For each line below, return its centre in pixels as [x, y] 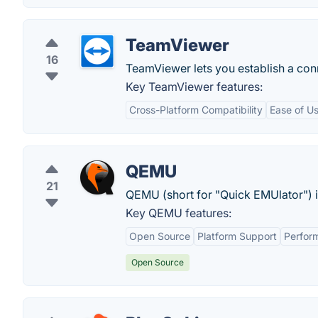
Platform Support [237, 236]
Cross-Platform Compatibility [196, 110]
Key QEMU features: [179, 213]
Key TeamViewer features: [194, 87]
